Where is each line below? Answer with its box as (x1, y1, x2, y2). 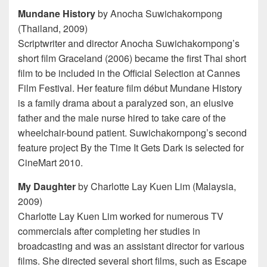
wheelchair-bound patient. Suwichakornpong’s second (18, 126, 247, 140)
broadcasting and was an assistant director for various (18, 239, 244, 253)
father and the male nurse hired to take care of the (18, 111, 226, 125)
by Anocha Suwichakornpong (95, 7, 222, 21)
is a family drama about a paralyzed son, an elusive (18, 96, 234, 110)
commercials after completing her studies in (18, 224, 200, 238)
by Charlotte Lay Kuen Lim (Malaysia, (76, 179, 236, 194)
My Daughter (18, 179, 76, 194)
